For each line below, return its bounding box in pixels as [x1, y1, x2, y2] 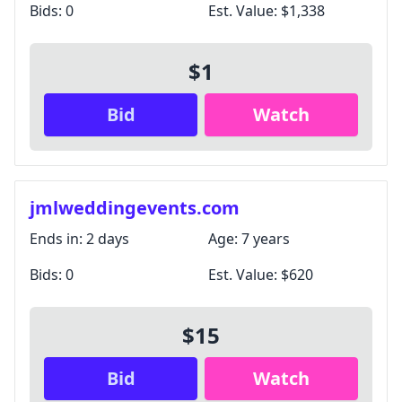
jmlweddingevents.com [30, 196, 240, 220]
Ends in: [30, 229, 86, 249]
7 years [241, 229, 290, 249]
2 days [86, 229, 129, 249]
